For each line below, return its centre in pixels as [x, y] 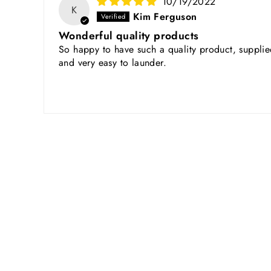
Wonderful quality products [129, 36]
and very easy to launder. [113, 63]
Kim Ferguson [165, 17]
